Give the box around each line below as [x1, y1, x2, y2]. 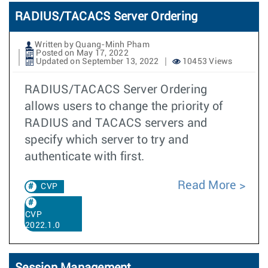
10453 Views [180, 57, 233, 66]
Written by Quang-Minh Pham [33, 41, 150, 49]
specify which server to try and [25, 134, 188, 146]
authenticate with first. [25, 151, 144, 163]
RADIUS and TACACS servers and [25, 117, 208, 129]
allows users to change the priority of [25, 100, 223, 112]
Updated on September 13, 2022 [34, 57, 159, 66]
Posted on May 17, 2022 [34, 49, 129, 57]
